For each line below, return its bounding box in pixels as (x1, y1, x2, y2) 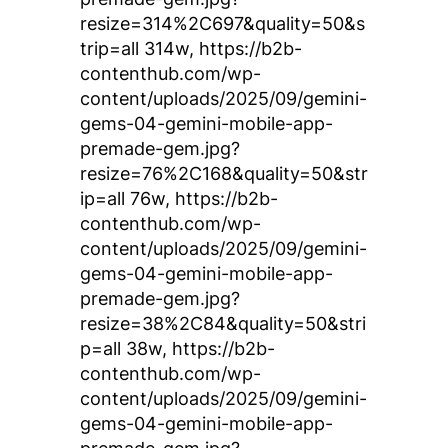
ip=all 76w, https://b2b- (80, 187, 278, 210)
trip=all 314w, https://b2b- (80, 37, 302, 60)
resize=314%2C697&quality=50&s (80, 12, 365, 35)
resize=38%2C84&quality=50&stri (80, 312, 366, 335)
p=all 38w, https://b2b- (80, 337, 275, 360)
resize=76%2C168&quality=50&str (80, 162, 368, 185)
